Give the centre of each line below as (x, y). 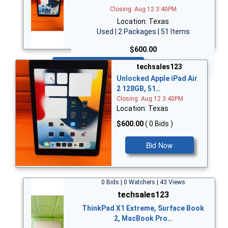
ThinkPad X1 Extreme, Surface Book (143, 208)
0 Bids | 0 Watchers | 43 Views (143, 182)
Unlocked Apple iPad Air (157, 79)
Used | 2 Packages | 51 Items (143, 31)
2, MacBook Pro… (143, 218)
